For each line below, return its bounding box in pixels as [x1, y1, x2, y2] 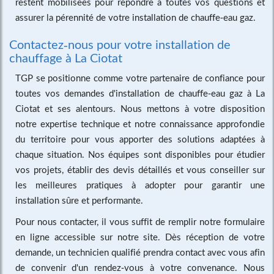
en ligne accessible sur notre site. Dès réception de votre [15, 231, 265, 242]
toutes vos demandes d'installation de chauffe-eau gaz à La [15, 87, 265, 98]
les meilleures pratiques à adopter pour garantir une [15, 179, 265, 190]
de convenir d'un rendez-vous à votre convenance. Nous [15, 261, 265, 273]
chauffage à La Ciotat [9, 50, 122, 65]
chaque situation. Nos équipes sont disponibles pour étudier [15, 148, 265, 160]
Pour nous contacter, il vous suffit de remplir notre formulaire [15, 215, 265, 227]
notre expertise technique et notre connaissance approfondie [15, 117, 265, 129]
